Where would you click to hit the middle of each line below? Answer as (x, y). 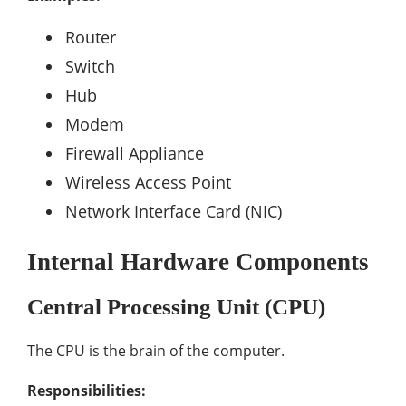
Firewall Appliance (135, 153)
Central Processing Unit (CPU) (176, 307)
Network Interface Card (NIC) (174, 211)
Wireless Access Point (148, 182)
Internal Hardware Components (198, 262)
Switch (90, 66)
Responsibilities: (87, 391)
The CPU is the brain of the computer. (156, 351)
